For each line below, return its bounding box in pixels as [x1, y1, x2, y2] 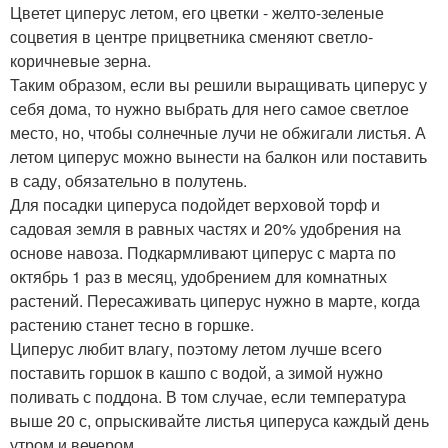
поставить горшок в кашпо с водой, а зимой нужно [10, 360, 383, 384]
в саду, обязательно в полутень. [10, 168, 247, 192]
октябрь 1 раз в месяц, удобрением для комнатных [10, 264, 387, 288]
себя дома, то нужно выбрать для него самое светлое [10, 96, 409, 120]
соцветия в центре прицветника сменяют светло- [10, 24, 373, 48]
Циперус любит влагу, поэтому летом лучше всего [10, 336, 382, 360]
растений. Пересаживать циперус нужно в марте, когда [10, 288, 420, 312]
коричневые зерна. [10, 48, 151, 72]
